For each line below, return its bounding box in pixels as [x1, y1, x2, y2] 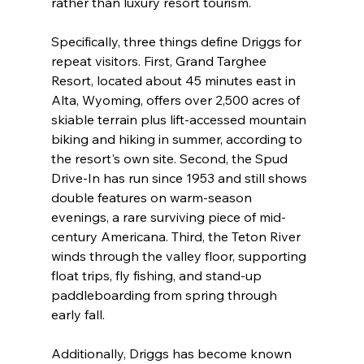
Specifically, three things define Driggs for [50, 33, 305, 50]
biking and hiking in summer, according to [50, 131, 305, 148]
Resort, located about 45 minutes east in [50, 72, 299, 89]
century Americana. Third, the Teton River [50, 228, 304, 245]
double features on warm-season [50, 189, 255, 206]
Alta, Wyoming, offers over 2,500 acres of [50, 92, 303, 109]
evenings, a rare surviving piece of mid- [50, 209, 286, 226]
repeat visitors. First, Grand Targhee [50, 53, 270, 70]
